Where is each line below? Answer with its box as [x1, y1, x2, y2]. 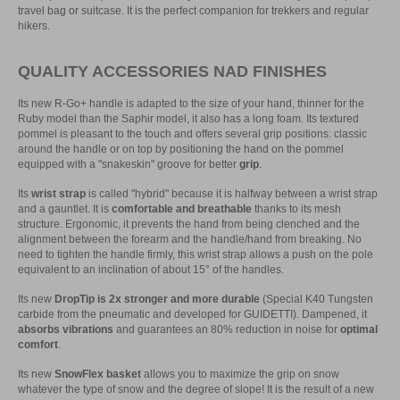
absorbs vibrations [18, 322, 113, 336]
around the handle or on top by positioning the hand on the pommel [18, 142, 344, 155]
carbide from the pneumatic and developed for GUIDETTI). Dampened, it [18, 307, 367, 321]
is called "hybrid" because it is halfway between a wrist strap [86, 187, 378, 200]
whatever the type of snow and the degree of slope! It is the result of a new [18, 382, 374, 396]
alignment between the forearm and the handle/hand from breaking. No [18, 232, 362, 246]
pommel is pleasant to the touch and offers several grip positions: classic [18, 127, 367, 140]
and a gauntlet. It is [18, 202, 112, 215]
